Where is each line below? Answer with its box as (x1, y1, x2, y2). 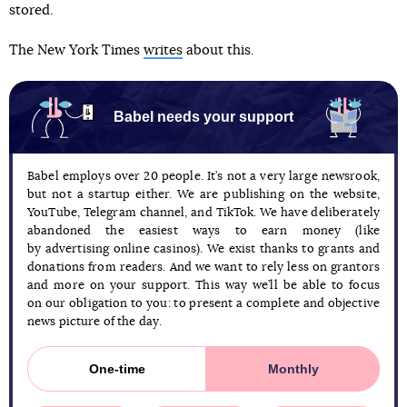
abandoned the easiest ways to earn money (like (27, 225, 380, 238)
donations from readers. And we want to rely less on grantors (27, 262, 380, 274)
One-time (88, 362, 145, 377)
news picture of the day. (27, 316, 163, 329)
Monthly (267, 362, 319, 377)
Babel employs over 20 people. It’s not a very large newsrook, (27, 171, 380, 184)
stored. (9, 4, 54, 18)
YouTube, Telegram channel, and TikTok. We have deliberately (27, 207, 380, 220)
